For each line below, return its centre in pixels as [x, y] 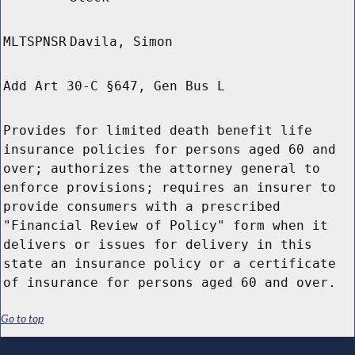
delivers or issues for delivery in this [158, 245]
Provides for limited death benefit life [158, 131]
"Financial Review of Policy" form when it [166, 226]
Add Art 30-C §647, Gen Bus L [114, 86]
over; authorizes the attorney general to [162, 169]
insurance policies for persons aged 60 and [170, 150]
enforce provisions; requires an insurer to [170, 188]
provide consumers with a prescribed [142, 207]
